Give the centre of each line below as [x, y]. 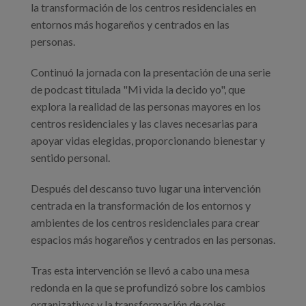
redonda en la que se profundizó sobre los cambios [148, 287]
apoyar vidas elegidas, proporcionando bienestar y [148, 140]
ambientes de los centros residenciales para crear [145, 222]
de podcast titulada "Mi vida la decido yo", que [138, 89]
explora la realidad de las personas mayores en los [146, 106]
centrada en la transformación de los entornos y [141, 205]
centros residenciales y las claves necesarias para [144, 123]
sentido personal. [70, 157]
